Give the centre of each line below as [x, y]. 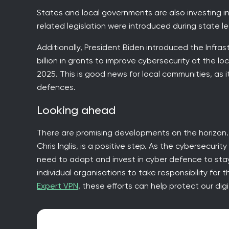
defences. [56, 87]
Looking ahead [79, 110]
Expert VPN [58, 186]
